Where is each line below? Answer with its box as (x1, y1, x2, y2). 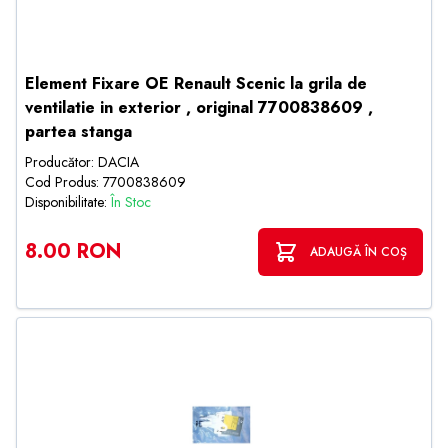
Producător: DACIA (25, 152, 139, 172)
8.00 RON (25, 237, 121, 266)
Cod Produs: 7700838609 (25, 172, 186, 192)
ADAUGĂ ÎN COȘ (310, 243, 407, 261)
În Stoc (111, 192, 151, 212)
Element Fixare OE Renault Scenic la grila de (25, 72, 367, 95)
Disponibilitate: (25, 192, 111, 212)
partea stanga (25, 120, 132, 143)
